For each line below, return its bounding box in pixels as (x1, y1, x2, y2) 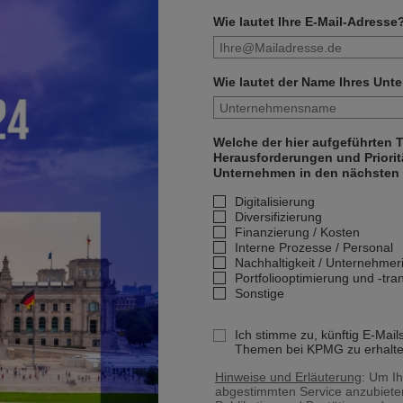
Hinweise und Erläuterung (214, 370, 362, 384)
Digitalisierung (234, 194, 315, 209)
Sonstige (234, 286, 284, 300)
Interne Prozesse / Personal (234, 240, 393, 255)
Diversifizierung (234, 210, 322, 224)
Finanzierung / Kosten (234, 225, 360, 239)
